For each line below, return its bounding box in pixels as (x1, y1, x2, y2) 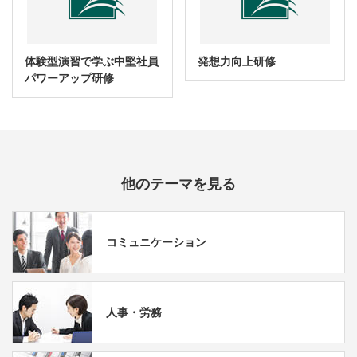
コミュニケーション (106, 235, 206, 249)
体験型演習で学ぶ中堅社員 (25, 55, 159, 69)
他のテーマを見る (121, 176, 236, 193)
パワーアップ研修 (25, 72, 114, 85)
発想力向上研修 (197, 55, 276, 69)
